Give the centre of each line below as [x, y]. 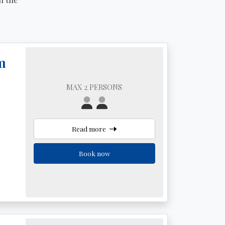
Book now [94, 153]
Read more [90, 128]
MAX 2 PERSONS [94, 87]
